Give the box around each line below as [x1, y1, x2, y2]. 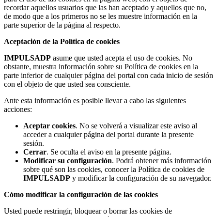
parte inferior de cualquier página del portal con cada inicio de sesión [4, 71, 213, 79]
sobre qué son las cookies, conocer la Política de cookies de [23, 165, 204, 173]
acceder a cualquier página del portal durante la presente [23, 130, 194, 139]
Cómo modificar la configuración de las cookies [4, 190, 158, 199]
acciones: [4, 105, 32, 113]
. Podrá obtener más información [112, 156, 211, 165]
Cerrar [23, 147, 46, 156]
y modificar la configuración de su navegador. [70, 173, 212, 182]
